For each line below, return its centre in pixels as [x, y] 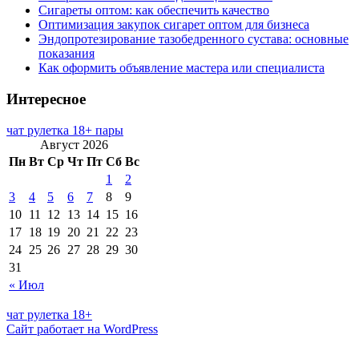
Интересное [46, 99]
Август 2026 [74, 144]
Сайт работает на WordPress [82, 329]
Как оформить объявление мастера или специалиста [182, 68]
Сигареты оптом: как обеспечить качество [154, 10]
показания [67, 54]
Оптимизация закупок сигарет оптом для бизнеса [174, 25]
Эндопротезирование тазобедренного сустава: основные [194, 39]
